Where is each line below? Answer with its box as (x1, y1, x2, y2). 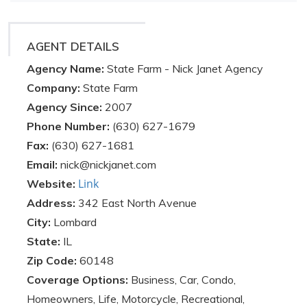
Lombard (53, 215, 97, 229)
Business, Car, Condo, (128, 273, 236, 286)
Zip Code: (27, 254, 79, 267)
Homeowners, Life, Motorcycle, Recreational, (27, 292, 245, 306)
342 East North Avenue (78, 196, 197, 210)
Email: (27, 158, 60, 171)
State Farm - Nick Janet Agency (107, 62, 263, 75)
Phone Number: (27, 119, 112, 133)
